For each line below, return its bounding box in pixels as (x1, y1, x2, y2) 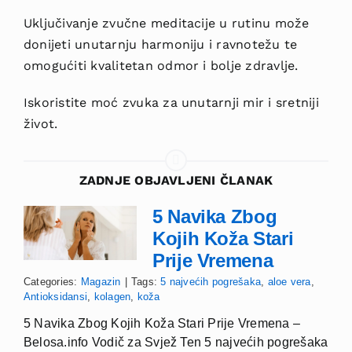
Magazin (80, 276, 121, 288)
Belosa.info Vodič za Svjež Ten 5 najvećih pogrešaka (23, 335, 328, 350)
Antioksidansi (23, 291, 88, 303)
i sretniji (268, 95, 319, 111)
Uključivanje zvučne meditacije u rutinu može (23, 16, 310, 31)
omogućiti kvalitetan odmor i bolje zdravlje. (23, 58, 299, 74)
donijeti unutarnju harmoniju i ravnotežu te (23, 37, 298, 53)
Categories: (23, 276, 81, 288)
